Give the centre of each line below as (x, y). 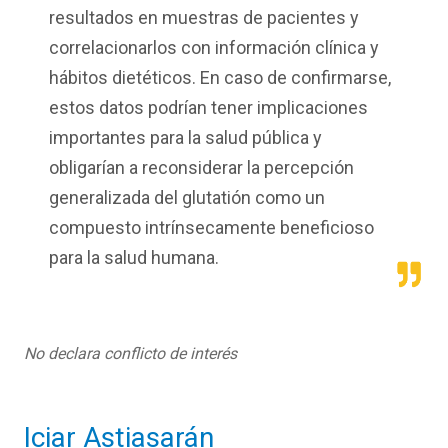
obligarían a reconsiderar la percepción (201, 168)
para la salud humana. (134, 258)
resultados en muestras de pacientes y (204, 18)
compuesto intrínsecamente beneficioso (211, 228)
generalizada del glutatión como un (187, 198)
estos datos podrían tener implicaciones (208, 108)
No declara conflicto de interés (130, 354)
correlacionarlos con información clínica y (214, 48)
